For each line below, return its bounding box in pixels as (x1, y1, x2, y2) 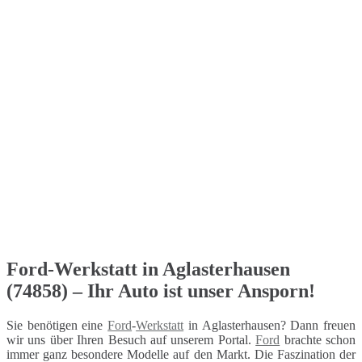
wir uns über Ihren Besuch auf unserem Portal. (6, 332, 256, 347)
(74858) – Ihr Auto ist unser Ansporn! (6, 280, 315, 301)
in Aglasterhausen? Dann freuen (183, 318, 356, 332)
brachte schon (280, 332, 356, 347)
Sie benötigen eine (6, 318, 108, 332)
